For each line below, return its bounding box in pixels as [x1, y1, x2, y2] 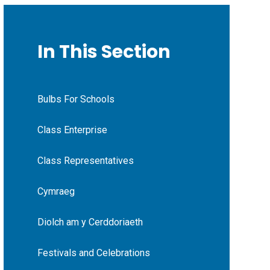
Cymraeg [37, 185, 75, 197]
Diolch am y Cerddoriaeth [37, 216, 143, 228]
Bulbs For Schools [37, 93, 115, 105]
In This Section [37, 39, 171, 64]
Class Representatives [37, 154, 134, 166]
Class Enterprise [37, 124, 107, 136]
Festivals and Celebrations [37, 246, 150, 259]
